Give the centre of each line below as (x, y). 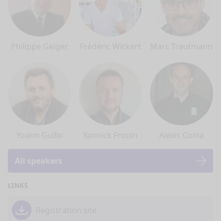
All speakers (38, 161)
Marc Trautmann (182, 46)
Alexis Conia (181, 135)
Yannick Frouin (110, 135)
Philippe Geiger (39, 46)
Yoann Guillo (39, 135)
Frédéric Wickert (110, 46)
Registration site (66, 210)
